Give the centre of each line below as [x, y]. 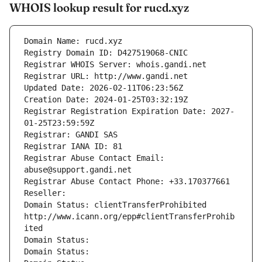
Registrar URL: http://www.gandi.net [106, 76]
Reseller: [47, 193]
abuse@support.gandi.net [78, 170]
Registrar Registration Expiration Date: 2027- [129, 111]
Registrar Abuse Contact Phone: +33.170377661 [127, 182]
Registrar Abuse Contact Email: [94, 158]
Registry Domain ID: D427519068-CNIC [106, 53]
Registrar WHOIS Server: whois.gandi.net [115, 65]
